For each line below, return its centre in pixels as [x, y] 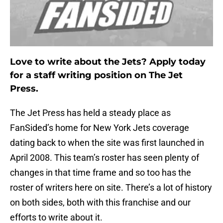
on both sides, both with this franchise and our [100, 203]
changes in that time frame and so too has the [101, 173]
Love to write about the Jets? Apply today [108, 62]
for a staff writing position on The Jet [96, 75]
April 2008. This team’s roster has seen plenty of [105, 158]
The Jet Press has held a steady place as [90, 113]
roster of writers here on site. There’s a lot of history [111, 188]
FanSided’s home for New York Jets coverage [100, 128]
